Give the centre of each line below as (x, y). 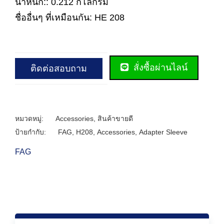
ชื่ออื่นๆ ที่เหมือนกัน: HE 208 (70, 17)
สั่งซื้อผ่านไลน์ (159, 67)
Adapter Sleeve (163, 132)
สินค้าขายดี (115, 118)
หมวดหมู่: (30, 118)
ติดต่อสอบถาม (59, 68)
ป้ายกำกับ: (31, 132)
